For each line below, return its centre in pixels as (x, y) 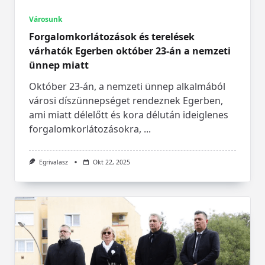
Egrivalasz (53, 162)
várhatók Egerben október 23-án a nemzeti (130, 51)
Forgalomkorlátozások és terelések (112, 37)
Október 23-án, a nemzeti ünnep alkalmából (127, 87)
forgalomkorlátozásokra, (85, 129)
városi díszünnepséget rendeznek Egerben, (126, 101)
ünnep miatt (59, 65)
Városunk (46, 20)
